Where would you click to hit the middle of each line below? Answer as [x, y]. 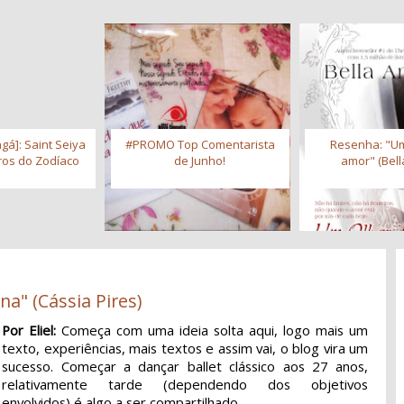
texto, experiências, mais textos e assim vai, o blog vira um [185, 348]
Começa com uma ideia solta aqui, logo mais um [212, 330]
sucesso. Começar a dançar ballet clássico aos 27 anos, [185, 366]
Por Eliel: [29, 330]
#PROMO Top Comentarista [200, 145]
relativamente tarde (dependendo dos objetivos [185, 384]
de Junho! [200, 161]
